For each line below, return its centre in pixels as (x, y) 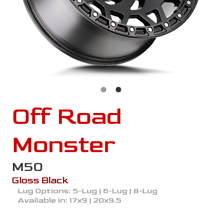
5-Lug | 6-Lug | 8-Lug (115, 191)
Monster (64, 145)
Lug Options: (45, 191)
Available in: (44, 201)
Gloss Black (40, 181)
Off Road (67, 117)
